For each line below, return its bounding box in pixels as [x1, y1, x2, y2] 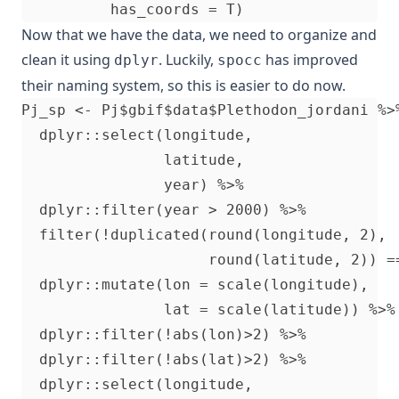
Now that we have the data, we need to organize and [21, 24, 377, 45]
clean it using [21, 49, 114, 69]
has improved [262, 49, 358, 69]
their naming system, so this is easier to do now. [21, 75, 346, 95]
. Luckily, [159, 49, 217, 69]
